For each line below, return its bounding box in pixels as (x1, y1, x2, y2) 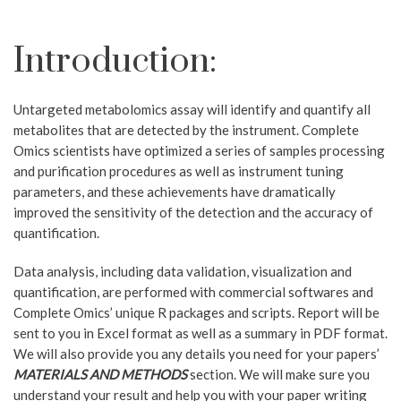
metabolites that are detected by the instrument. (13, 122, 302, 138)
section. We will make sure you (187, 366, 370, 382)
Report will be (297, 304, 380, 320)
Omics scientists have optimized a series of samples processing (13, 142, 385, 158)
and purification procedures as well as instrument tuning (13, 163, 344, 179)
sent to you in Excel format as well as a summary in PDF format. (13, 325, 388, 341)
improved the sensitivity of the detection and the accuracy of (13, 204, 373, 220)
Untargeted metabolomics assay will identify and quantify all (13, 101, 371, 117)
